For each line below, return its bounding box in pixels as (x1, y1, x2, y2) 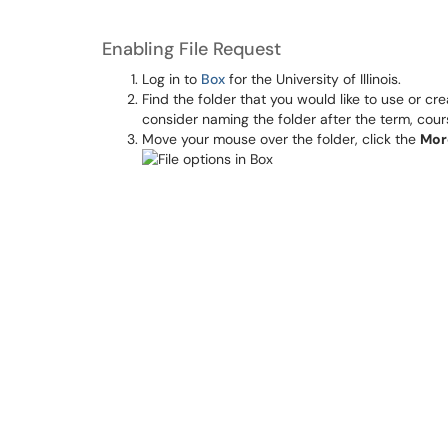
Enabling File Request (102, 37, 281, 61)
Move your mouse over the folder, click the (142, 130, 420, 148)
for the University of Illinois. (225, 70, 401, 88)
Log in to (142, 70, 201, 88)
